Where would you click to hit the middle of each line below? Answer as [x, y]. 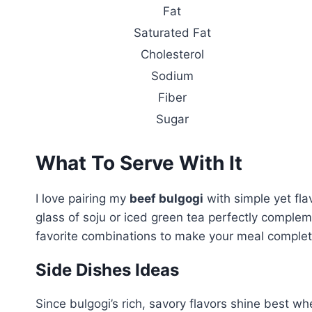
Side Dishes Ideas [107, 270]
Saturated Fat [172, 32]
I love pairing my [83, 198]
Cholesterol [172, 54]
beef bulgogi [166, 198]
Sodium [172, 76]
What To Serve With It [139, 163]
